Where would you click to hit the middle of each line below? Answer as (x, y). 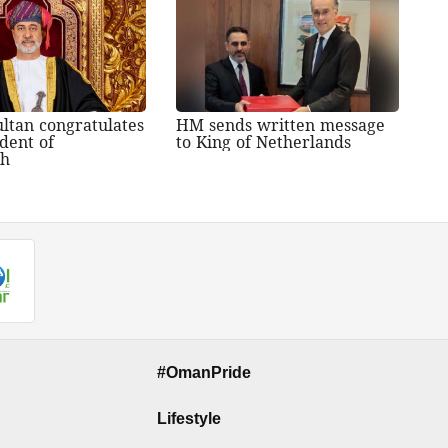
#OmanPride (204, 372)
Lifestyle (189, 419)
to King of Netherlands (263, 141)
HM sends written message (280, 124)
